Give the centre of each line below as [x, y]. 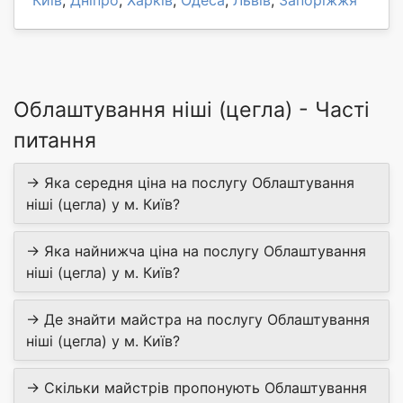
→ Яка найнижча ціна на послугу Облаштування [196, 251]
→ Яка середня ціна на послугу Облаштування [190, 183]
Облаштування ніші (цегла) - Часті [192, 110]
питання [55, 141]
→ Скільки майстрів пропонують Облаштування [197, 388]
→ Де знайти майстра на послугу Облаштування [198, 320]
